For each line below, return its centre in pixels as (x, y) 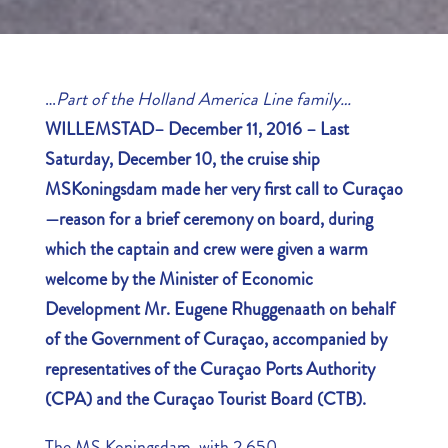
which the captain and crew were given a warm (206, 248)
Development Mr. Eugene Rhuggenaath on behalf (219, 308)
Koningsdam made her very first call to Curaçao (236, 188)
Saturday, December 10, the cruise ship (182, 158)
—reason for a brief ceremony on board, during (208, 218)
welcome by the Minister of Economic (178, 278)
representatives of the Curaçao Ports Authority (209, 368)
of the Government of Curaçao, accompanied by (215, 338)
